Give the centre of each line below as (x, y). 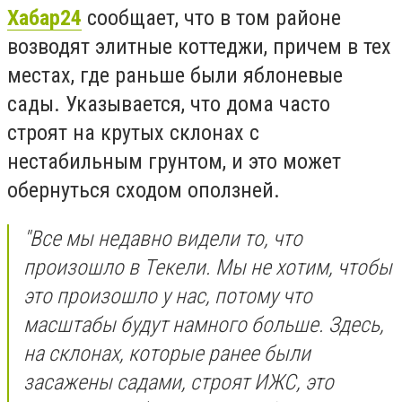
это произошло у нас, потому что (168, 296)
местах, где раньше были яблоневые (175, 75)
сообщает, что (151, 18)
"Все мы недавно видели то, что (163, 238)
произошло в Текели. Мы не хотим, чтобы (208, 267)
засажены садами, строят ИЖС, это (179, 382)
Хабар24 (44, 18)
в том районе (280, 18)
